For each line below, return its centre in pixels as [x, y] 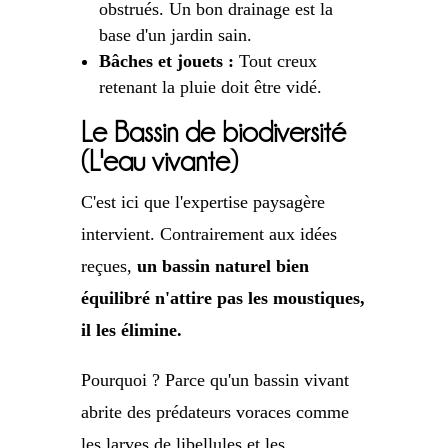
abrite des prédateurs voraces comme [214, 412]
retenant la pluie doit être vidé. [210, 87]
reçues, [108, 266]
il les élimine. [131, 330]
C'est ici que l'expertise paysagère [202, 202]
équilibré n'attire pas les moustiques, [222, 298]
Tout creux [275, 61]
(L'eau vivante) [159, 162]
